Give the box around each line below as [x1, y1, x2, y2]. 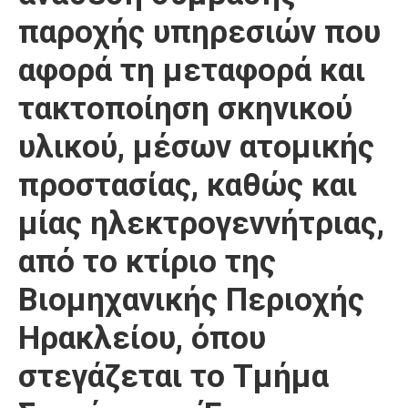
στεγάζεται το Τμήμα [18, 358, 329, 395]
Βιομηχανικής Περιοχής [18, 281, 364, 319]
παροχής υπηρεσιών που [18, 14, 381, 51]
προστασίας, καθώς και [18, 167, 357, 204]
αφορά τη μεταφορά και [18, 52, 365, 89]
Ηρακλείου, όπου [18, 320, 266, 357]
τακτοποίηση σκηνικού [18, 90, 352, 127]
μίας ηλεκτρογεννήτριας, [18, 205, 384, 242]
